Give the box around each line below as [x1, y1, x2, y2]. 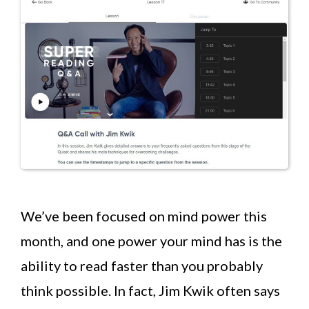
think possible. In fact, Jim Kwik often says [21, 282, 280, 299]
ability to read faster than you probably [21, 257, 263, 275]
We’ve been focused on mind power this [21, 208, 267, 225]
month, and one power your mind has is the [21, 232, 282, 250]
